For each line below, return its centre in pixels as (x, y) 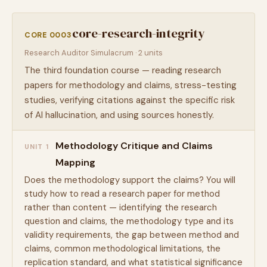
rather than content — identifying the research (121, 207)
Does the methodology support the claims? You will (130, 180)
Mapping (75, 162)
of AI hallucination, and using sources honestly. (119, 115)
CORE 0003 (48, 35)
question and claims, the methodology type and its (129, 221)
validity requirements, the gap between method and (132, 235)
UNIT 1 (37, 147)
